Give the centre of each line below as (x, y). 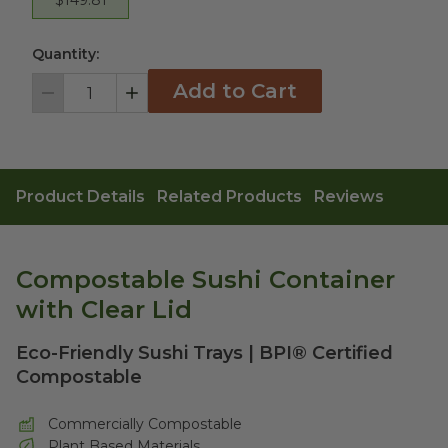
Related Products (229, 196)
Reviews (349, 196)
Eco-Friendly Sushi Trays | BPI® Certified (204, 353)
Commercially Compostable (145, 424)
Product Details (80, 196)
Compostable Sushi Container (205, 279)
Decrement (79, 102)
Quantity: (65, 54)
